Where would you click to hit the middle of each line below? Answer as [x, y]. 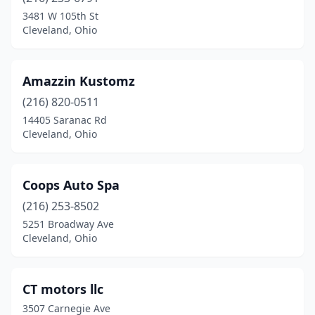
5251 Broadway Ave [68, 224]
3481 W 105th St [60, 16]
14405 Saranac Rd [65, 120]
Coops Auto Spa [71, 185]
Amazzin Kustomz [79, 81]
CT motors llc [63, 289]
